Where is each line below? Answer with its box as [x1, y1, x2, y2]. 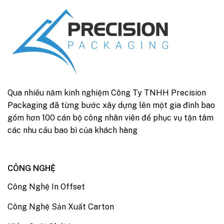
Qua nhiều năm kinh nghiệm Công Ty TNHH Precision [7, 87, 206, 97]
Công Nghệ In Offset [7, 182, 85, 192]
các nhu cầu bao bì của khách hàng [7, 125, 137, 135]
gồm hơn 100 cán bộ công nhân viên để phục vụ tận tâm [7, 112, 213, 122]
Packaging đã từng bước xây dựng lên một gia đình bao [7, 100, 215, 110]
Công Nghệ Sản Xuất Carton [7, 202, 114, 212]
